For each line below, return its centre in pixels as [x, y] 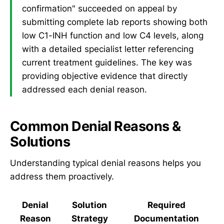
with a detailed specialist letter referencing [108, 49]
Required [166, 205]
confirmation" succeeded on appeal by [99, 9]
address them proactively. [62, 176]
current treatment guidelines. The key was [107, 63]
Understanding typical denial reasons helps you [105, 163]
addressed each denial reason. [84, 90]
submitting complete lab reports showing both [115, 22]
